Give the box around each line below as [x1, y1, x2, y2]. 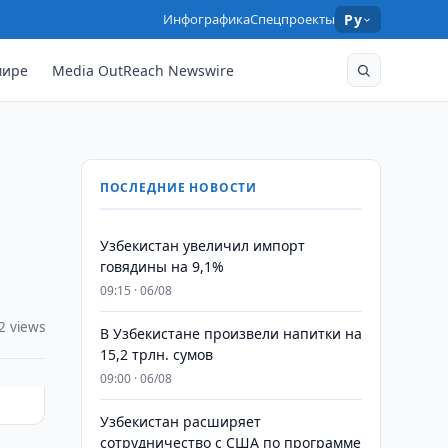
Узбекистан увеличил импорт [99, 236, 305, 255]
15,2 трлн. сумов [99, 345, 213, 364]
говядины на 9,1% [99, 257, 224, 276]
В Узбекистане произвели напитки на [99, 324, 362, 343]
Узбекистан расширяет [99, 412, 261, 431]
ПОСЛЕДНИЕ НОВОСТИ [99, 179, 258, 196]
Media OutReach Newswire [52, 60, 235, 80]
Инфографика [163, 10, 251, 28]
